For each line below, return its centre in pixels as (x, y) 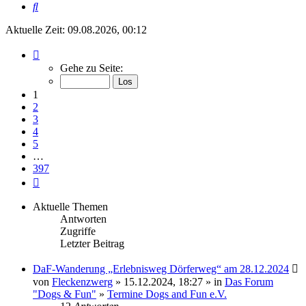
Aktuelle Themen (70, 207)
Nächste (56, 180)
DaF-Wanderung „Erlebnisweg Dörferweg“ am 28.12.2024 (161, 269)
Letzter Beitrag (92, 244)
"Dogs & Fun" (65, 294)
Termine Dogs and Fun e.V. (167, 294)
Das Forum (249, 282)
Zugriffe (78, 232)
